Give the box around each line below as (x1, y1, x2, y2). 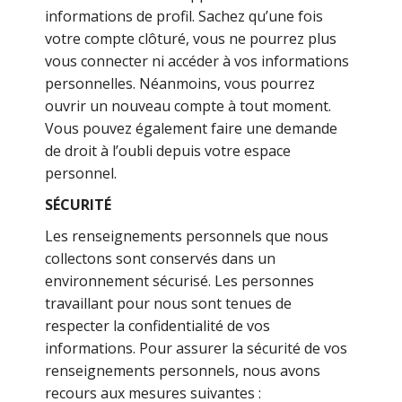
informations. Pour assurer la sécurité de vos (45, 338, 348, 358)
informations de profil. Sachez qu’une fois (45, 6, 324, 26)
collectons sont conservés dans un (45, 249, 276, 268)
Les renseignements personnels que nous (45, 226, 329, 246)
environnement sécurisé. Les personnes (45, 271, 315, 291)
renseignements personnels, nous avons (45, 361, 321, 380)
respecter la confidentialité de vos (45, 316, 271, 336)
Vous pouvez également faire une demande (45, 118, 338, 138)
